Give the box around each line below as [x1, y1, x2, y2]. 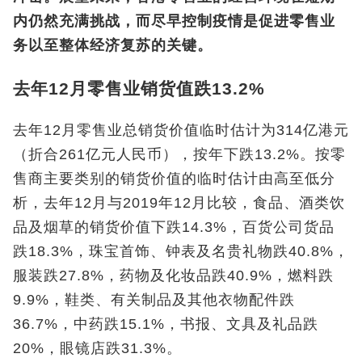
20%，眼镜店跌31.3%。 [13, 340, 182, 357]
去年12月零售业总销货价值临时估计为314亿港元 [13, 122, 349, 139]
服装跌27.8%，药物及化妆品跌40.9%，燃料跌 [13, 267, 334, 284]
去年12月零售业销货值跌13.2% [13, 79, 265, 98]
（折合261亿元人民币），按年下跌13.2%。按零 [13, 146, 346, 163]
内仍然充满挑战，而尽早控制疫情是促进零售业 [13, 13, 335, 29]
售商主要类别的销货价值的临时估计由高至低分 [13, 170, 335, 187]
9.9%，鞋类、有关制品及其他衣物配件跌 [13, 292, 295, 309]
